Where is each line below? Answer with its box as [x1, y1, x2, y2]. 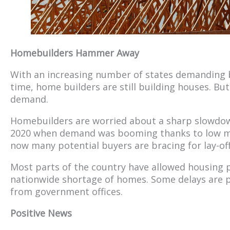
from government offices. [10, 185, 123, 198]
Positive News [10, 206, 72, 219]
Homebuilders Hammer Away [10, 46, 139, 59]
